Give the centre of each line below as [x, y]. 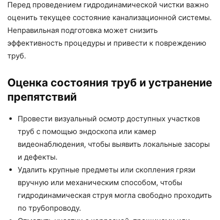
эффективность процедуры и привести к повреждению [107, 43]
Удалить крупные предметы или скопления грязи [107, 169]
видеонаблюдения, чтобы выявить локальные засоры [114, 144]
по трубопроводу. [49, 208]
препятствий [42, 96]
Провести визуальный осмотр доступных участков [109, 118]
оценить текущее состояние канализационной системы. [110, 17]
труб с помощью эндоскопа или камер [87, 131]
